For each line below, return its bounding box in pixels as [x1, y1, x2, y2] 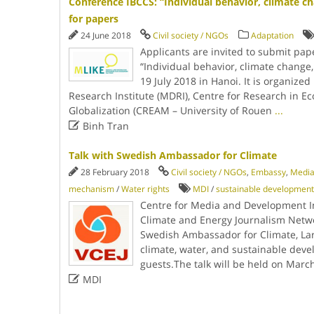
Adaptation [250, 29, 294, 41]
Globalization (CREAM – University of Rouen [68, 104, 275, 117]
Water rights [121, 183, 170, 195]
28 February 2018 [80, 166, 151, 178]
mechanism [68, 183, 114, 195]
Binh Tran [79, 119, 129, 132]
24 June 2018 [80, 29, 133, 41]
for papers [68, 12, 118, 25]
